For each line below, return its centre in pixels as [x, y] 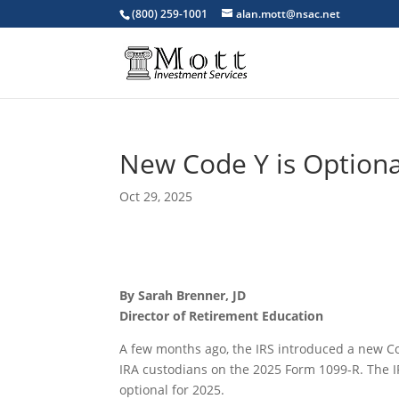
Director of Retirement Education [222, 316]
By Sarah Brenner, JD [183, 295]
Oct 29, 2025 [156, 196]
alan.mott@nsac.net [289, 14]
